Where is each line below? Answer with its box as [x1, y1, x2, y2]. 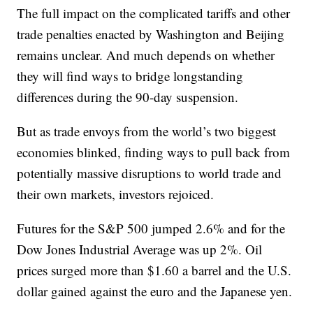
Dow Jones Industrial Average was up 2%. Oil [17, 240, 263, 259]
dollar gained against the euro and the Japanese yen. [17, 282, 293, 300]
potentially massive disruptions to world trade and [17, 164, 282, 182]
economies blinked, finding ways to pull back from [17, 143, 291, 161]
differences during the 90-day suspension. [17, 88, 239, 106]
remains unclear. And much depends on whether [17, 46, 275, 64]
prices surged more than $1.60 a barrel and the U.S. [17, 261, 292, 279]
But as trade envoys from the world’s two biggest [17, 122, 277, 140]
